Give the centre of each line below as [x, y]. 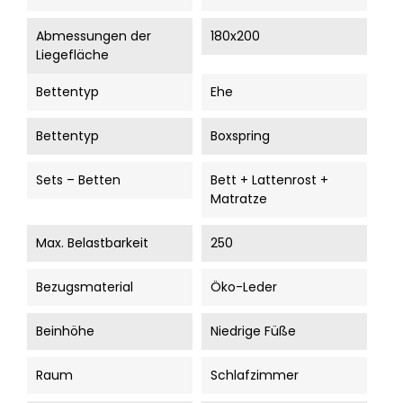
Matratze [239, 199]
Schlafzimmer [255, 375]
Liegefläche [72, 55]
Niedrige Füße [253, 331]
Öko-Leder [244, 287]
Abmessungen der [94, 36]
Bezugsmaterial [85, 287]
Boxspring [240, 136]
